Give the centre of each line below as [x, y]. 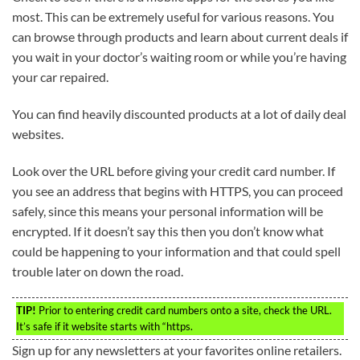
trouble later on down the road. [98, 271]
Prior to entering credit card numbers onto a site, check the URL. [184, 311]
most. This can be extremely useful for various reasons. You [173, 17]
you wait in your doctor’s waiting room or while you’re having [179, 57]
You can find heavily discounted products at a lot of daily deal [179, 113]
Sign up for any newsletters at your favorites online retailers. [177, 350]
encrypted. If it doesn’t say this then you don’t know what [168, 231]
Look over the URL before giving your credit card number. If [174, 170]
